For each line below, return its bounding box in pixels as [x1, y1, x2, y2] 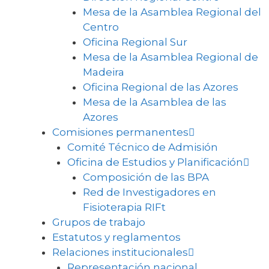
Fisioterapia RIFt [82, 201, 166, 213]
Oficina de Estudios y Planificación [67, 156, 243, 168]
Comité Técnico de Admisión [67, 141, 218, 153]
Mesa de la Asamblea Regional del [82, 5, 261, 18]
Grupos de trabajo [52, 216, 145, 228]
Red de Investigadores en [82, 186, 216, 198]
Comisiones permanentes [52, 125, 189, 138]
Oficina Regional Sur [82, 35, 187, 48]
